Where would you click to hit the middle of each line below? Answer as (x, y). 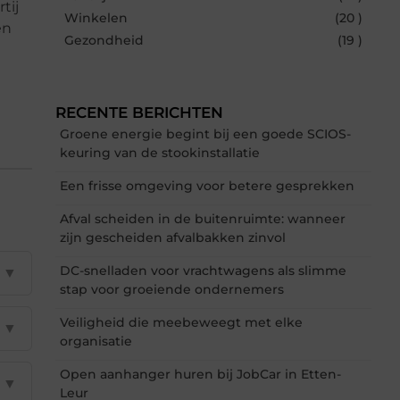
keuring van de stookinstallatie (160, 152)
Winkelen (96, 17)
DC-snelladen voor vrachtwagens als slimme (203, 270)
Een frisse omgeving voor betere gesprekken (207, 185)
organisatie (96, 341)
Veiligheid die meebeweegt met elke (181, 322)
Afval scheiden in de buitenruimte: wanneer (203, 218)
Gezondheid (104, 40)
